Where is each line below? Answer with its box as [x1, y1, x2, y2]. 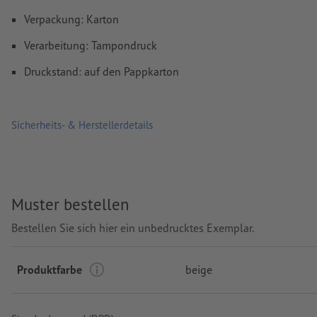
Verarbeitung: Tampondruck [24, 38, 157, 52]
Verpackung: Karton [24, 11, 119, 26]
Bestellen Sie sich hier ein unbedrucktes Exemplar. [11, 220, 254, 235]
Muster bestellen [11, 194, 129, 215]
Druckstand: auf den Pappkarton [24, 64, 179, 79]
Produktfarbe [17, 262, 82, 277]
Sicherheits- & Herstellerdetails [11, 118, 153, 132]
